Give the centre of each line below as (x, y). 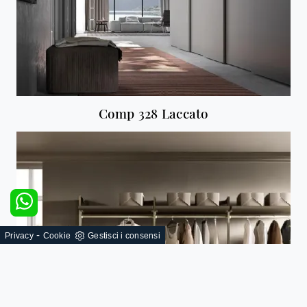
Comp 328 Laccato (153, 114)
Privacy (19, 236)
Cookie (57, 236)
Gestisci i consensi (124, 236)
